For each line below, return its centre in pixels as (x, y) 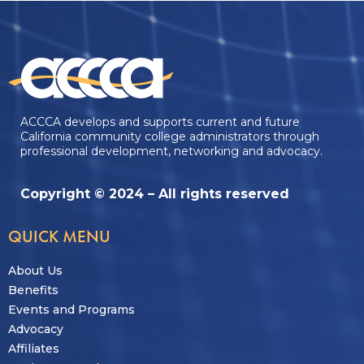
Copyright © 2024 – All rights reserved (155, 193)
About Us (35, 271)
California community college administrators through (170, 137)
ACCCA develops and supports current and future (160, 122)
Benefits (33, 290)
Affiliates (34, 349)
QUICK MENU (59, 237)
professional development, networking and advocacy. (171, 152)
